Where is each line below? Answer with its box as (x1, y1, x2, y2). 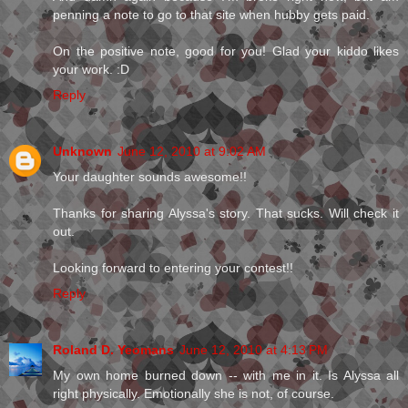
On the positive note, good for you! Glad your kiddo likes (53, 43, 399, 58)
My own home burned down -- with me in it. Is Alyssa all (53, 367, 399, 382)
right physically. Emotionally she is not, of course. (53, 385, 334, 401)
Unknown (53, 143, 112, 158)
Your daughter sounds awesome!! (53, 168, 247, 184)
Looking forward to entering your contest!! (53, 260, 293, 275)
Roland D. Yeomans (53, 342, 174, 357)
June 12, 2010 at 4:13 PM (179, 342, 328, 357)
